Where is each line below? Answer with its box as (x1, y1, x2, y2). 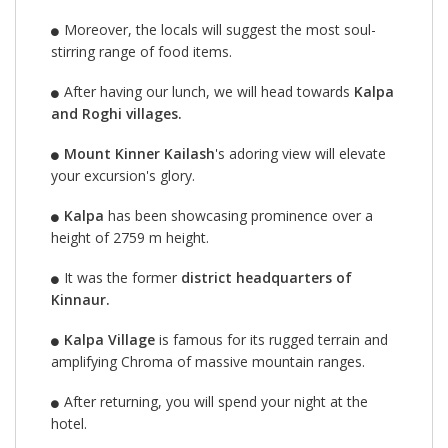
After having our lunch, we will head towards (63, 81, 354, 101)
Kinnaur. (51, 289, 110, 309)
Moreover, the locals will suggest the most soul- (63, 19, 376, 39)
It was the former (63, 267, 181, 287)
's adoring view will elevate (214, 143, 386, 163)
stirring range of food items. (51, 41, 232, 61)
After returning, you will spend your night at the (63, 391, 368, 411)
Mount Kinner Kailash (63, 143, 215, 163)
